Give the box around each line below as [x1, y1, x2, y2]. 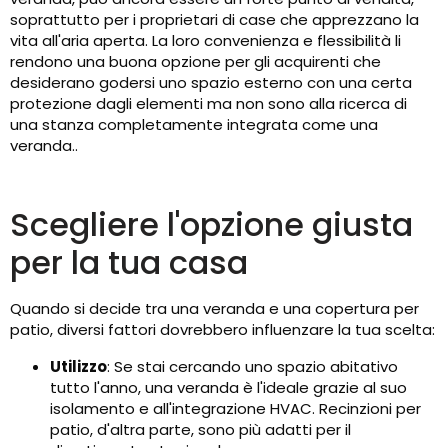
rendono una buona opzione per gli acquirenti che [10, 51, 381, 73]
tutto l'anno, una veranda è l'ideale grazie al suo [50, 377, 407, 399]
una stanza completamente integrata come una [10, 114, 378, 136]
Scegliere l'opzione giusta [10, 202, 413, 248]
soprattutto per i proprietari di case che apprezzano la [10, 9, 419, 31]
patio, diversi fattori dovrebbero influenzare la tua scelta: [10, 319, 435, 341]
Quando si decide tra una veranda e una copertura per [10, 298, 419, 320]
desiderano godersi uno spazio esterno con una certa [10, 72, 412, 94]
